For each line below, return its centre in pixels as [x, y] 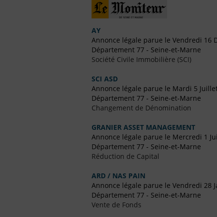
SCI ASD [105, 79]
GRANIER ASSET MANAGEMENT [143, 127]
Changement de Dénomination [141, 108]
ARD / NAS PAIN [118, 176]
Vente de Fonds [116, 205]
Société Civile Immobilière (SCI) [141, 60]
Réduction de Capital [125, 156]
